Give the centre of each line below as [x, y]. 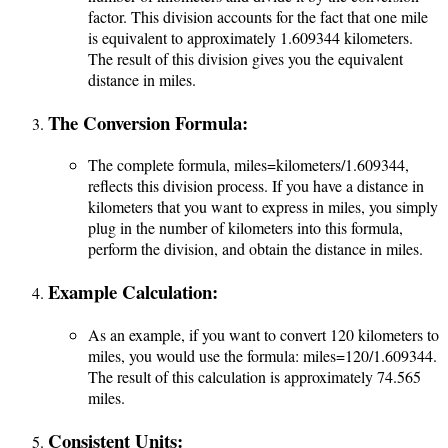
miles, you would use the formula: [195, 355]
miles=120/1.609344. [370, 355]
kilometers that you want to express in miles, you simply [263, 207]
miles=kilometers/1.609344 [319, 165]
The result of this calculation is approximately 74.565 [254, 376]
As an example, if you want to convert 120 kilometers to [263, 334]
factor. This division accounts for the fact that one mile [258, 16]
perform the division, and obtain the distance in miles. [255, 249]
